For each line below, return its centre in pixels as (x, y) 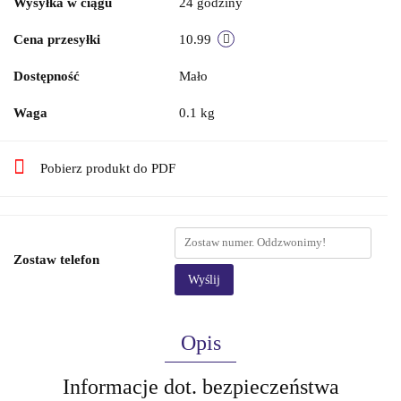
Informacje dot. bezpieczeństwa (200, 386)
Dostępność (47, 76)
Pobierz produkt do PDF (108, 168)
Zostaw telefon (56, 259)
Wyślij (204, 279)
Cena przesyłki (57, 39)
